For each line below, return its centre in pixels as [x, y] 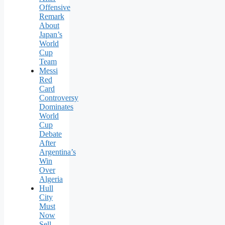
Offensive [55, 8]
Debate [50, 134]
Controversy [59, 98]
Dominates [56, 107]
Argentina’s [58, 152]
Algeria [51, 179]
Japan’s [51, 35]
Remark [52, 17]
